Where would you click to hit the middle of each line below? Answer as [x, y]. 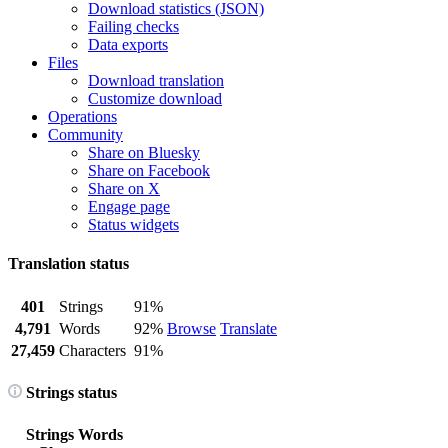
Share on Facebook [149, 170]
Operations [82, 116]
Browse [191, 328]
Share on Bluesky [144, 152]
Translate [248, 328]
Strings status [69, 392]
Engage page [129, 206]
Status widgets [133, 224]
